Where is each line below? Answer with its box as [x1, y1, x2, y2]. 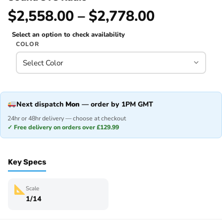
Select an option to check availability [12, 30, 125, 39]
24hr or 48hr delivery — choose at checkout [7, 114, 126, 122]
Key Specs [8, 158, 46, 166]
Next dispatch [16, 99, 66, 109]
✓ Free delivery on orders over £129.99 [7, 123, 119, 131]
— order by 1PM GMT [80, 99, 154, 109]
